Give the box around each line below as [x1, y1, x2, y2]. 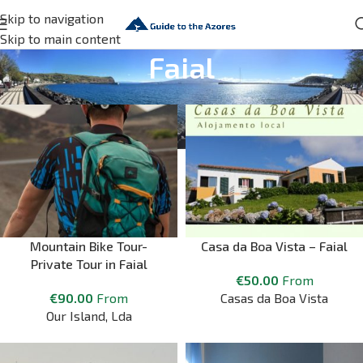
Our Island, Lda [45, 308, 132, 324]
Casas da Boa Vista [220, 290, 328, 306]
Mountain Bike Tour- [30, 238, 147, 254]
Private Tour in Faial [30, 256, 147, 272]
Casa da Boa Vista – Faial [201, 238, 348, 254]
